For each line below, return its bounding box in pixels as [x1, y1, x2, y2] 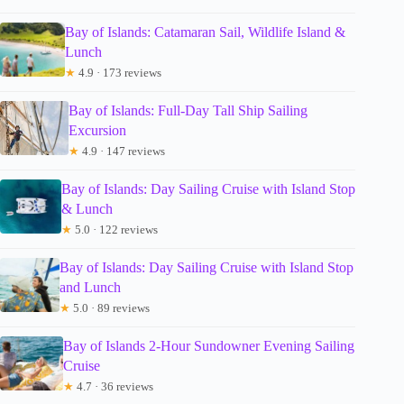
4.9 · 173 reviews [76, 65, 162, 79]
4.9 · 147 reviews [79, 143, 166, 158]
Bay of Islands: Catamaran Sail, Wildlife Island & [65, 23, 346, 40]
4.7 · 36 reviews [74, 379, 154, 393]
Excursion [69, 122, 127, 138]
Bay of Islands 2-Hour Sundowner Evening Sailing [63, 337, 355, 353]
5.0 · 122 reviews [71, 222, 158, 236]
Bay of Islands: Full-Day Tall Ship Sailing [69, 102, 308, 118]
